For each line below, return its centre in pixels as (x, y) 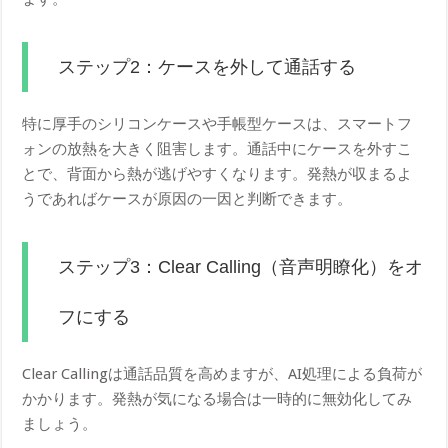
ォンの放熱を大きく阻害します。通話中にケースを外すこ (217, 149)
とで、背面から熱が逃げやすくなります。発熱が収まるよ (217, 174)
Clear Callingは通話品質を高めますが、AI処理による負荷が (222, 374)
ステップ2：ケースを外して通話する (207, 67)
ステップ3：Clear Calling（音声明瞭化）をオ (241, 267)
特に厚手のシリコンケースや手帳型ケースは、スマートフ (217, 124)
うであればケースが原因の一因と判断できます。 (187, 199)
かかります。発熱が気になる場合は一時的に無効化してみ (217, 399)
